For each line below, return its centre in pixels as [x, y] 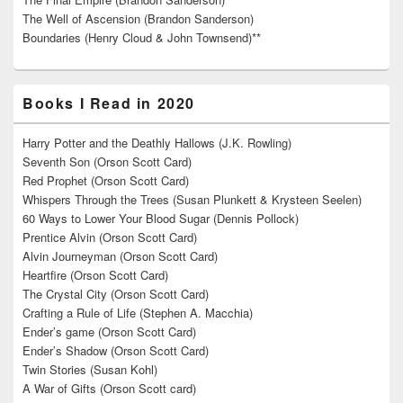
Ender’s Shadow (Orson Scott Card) [116, 351]
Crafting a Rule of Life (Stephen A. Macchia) [138, 313]
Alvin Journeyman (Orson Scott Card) [120, 256]
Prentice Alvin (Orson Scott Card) [110, 237]
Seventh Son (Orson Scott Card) [107, 162]
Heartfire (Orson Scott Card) [95, 275]
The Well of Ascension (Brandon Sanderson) [138, 19]
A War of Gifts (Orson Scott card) [109, 389]
